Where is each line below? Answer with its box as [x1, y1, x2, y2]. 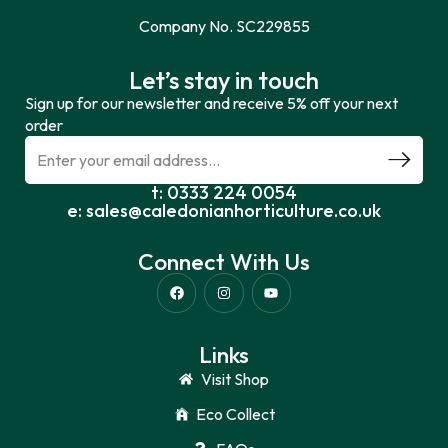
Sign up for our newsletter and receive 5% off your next [25, 93, 398, 114]
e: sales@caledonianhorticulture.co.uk [67, 199, 381, 223]
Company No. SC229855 [138, 16, 310, 37]
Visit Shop [201, 368, 270, 389]
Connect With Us [138, 247, 310, 277]
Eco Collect [195, 403, 275, 424]
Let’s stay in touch [129, 65, 319, 96]
